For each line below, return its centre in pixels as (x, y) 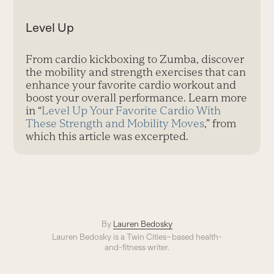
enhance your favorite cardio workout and (131, 84)
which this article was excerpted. (107, 136)
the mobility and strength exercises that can (136, 72)
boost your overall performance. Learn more (137, 97)
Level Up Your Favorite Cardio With (131, 110)
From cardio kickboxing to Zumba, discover (135, 59)
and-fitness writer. (137, 247)
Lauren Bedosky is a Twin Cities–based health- (137, 236)
